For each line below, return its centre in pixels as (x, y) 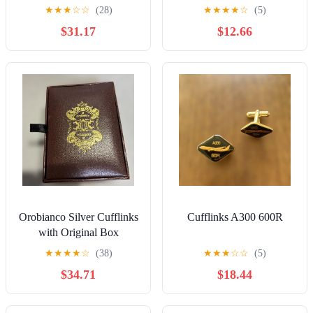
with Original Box (78, 232)
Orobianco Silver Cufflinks (78, 217)
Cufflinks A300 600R (235, 217)
